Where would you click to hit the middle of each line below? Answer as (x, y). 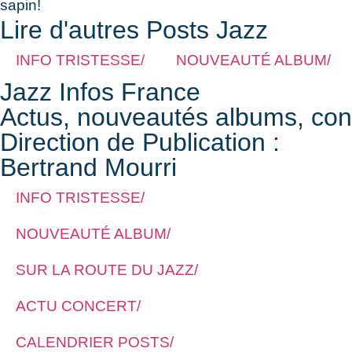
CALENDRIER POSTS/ (95, 342)
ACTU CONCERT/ (78, 306)
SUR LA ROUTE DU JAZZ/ (107, 269)
